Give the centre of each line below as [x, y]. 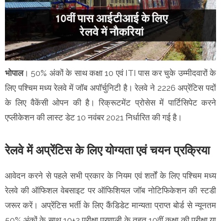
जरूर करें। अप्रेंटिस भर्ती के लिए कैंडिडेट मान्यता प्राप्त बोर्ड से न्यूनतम [110, 205]
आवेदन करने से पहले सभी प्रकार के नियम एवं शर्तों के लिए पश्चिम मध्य [110, 175]
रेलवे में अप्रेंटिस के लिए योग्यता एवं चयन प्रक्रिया [107, 150]
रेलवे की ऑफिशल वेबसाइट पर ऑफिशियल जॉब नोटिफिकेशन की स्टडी [110, 190]
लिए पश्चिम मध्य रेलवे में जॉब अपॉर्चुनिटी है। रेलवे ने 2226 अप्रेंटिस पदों [110, 88]
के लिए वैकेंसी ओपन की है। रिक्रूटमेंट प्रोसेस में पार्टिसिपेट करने [110, 102]
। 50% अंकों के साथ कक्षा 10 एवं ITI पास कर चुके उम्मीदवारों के [120, 73]
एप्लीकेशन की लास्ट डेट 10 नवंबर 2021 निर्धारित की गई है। [94, 117]
